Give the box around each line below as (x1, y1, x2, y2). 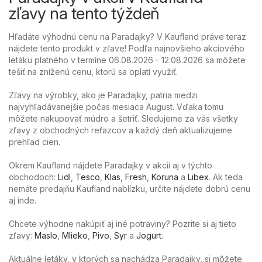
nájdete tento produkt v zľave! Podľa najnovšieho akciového (9, 43, 244, 54)
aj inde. (9, 195, 36, 206)
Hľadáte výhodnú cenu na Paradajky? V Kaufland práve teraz (9, 32, 246, 42)
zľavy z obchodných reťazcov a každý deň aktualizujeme (9, 125, 232, 136)
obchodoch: (9, 172, 58, 182)
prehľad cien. (9, 137, 60, 147)
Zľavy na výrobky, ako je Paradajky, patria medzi (9, 90, 198, 101)
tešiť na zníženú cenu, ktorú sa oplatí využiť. (9, 67, 178, 77)
